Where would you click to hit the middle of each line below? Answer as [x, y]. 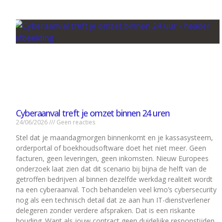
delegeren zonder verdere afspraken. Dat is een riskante [106, 211]
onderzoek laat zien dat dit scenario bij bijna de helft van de [111, 169]
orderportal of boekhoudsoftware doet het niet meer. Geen [111, 148]
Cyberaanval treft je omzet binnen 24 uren [93, 113]
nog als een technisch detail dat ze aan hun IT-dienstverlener [113, 200]
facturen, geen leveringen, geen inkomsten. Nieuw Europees [112, 159]
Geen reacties [75, 122]
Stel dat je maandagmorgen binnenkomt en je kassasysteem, [114, 138]
